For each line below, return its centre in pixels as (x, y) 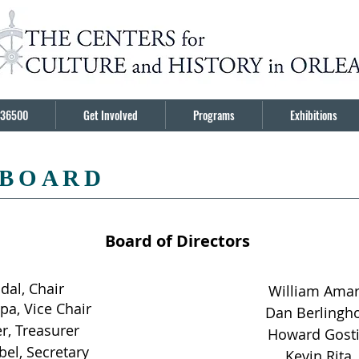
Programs (214, 115)
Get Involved (111, 115)
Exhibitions (314, 115)
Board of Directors (179, 241)
